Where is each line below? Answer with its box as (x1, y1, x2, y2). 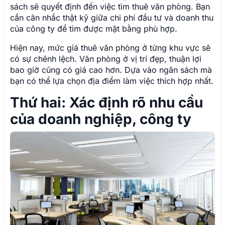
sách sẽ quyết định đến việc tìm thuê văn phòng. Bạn (10, 1, 210, 12)
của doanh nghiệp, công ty (10, 110, 191, 128)
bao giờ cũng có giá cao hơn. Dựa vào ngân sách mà (10, 64, 212, 75)
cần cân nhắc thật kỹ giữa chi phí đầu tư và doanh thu (10, 12, 213, 23)
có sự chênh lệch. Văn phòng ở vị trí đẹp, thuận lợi (10, 53, 201, 64)
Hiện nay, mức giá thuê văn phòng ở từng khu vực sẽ (10, 42, 210, 53)
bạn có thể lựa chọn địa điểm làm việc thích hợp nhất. (10, 75, 213, 86)
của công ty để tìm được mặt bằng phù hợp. (10, 23, 177, 34)
